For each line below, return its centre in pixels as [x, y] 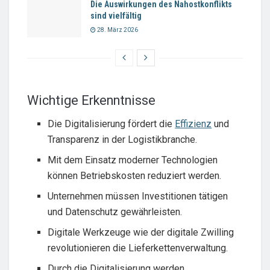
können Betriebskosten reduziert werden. [135, 175]
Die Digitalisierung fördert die [111, 124]
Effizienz [193, 124]
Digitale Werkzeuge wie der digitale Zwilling [141, 232]
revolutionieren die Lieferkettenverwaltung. [138, 248]
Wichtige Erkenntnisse [91, 101]
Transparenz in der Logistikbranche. [123, 139]
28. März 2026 [117, 30]
